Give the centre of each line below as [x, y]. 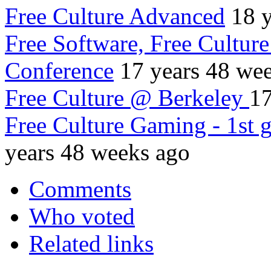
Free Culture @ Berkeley [127, 98]
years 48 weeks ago [97, 152]
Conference [59, 71]
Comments [80, 189]
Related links [91, 244]
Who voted [82, 217]
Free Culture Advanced [115, 16]
